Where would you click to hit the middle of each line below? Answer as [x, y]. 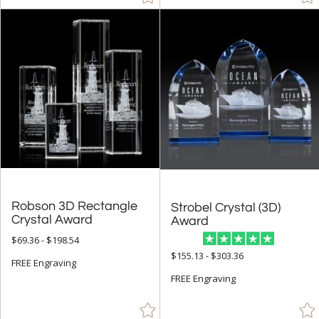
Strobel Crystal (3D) [226, 207]
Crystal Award [52, 219]
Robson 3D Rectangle [74, 206]
